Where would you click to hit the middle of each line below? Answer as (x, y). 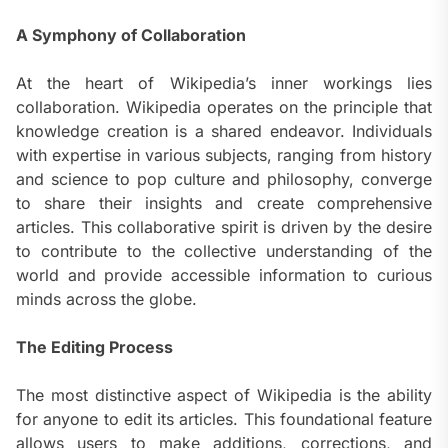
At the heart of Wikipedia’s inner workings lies (224, 83)
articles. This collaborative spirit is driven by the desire (224, 227)
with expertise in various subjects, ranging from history (224, 155)
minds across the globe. (106, 299)
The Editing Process (94, 347)
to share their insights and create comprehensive (224, 203)
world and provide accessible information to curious (224, 275)
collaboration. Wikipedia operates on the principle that (224, 107)
